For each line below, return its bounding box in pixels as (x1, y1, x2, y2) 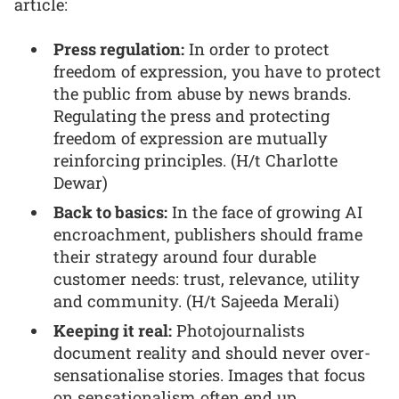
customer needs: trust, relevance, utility (53, 268, 361, 290)
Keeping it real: (53, 320, 173, 342)
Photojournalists (172, 320, 305, 342)
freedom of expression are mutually (53, 127, 329, 150)
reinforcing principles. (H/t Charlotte (53, 150, 338, 172)
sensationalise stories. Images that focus (53, 364, 366, 387)
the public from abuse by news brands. (53, 83, 352, 105)
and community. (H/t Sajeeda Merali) (53, 290, 340, 313)
